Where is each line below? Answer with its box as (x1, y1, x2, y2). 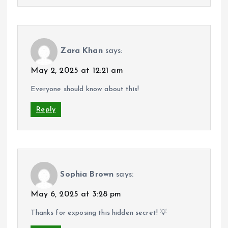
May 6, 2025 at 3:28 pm (31, 190, 122, 198)
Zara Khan (60, 47, 103, 55)
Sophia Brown (60, 170, 114, 179)
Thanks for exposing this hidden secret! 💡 (31, 209, 167, 217)
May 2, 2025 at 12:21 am (31, 66, 123, 75)
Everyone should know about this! (31, 85, 139, 93)
